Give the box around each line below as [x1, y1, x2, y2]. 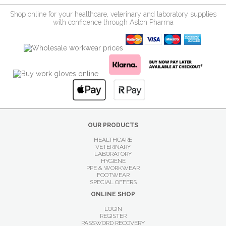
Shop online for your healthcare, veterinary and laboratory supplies [10, 10, 216, 18]
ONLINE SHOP [91, 191, 135, 198]
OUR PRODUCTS [88, 122, 138, 129]
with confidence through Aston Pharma [52, 18, 174, 26]
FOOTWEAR [96, 172, 130, 179]
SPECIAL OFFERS [89, 179, 137, 186]
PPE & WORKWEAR [86, 164, 140, 172]
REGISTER [99, 212, 127, 219]
